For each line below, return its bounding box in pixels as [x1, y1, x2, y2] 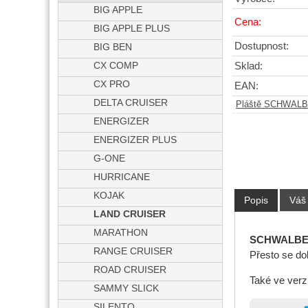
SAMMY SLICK [93, 283, 159, 294]
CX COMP [93, 60, 139, 71]
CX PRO [93, 79, 131, 89]
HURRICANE [93, 172, 151, 182]
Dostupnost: [234, 41, 289, 52]
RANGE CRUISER [93, 246, 173, 256]
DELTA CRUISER [93, 98, 168, 108]
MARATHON [93, 228, 148, 238]
